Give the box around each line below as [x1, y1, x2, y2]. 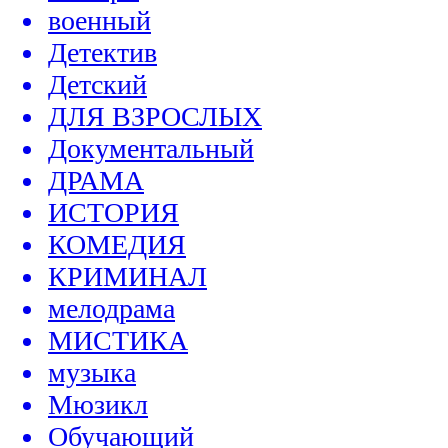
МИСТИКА [48, 325, 188, 357]
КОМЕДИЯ [48, 229, 186, 261]
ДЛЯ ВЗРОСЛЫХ [48, 101, 262, 133]
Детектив [48, 37, 157, 69]
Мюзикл [48, 389, 148, 421]
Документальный [48, 133, 254, 165]
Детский [48, 69, 147, 101]
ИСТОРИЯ [48, 197, 179, 229]
